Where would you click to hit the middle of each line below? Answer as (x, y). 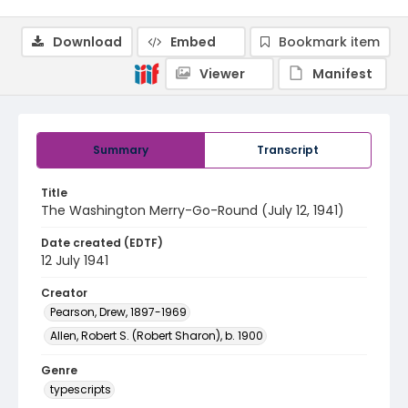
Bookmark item (329, 42)
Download (87, 42)
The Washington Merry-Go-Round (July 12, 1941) (193, 210)
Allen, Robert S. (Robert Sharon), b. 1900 (157, 336)
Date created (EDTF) (102, 243)
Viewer (222, 74)
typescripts (81, 389)
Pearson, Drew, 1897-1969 (118, 312)
